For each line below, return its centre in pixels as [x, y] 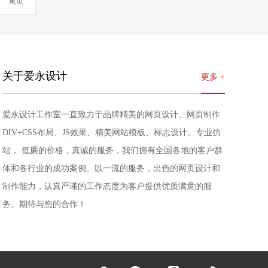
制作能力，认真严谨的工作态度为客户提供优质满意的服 [107, 186]
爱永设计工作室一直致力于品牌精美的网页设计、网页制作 [111, 115]
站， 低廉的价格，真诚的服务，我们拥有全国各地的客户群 [112, 150]
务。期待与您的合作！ [44, 204]
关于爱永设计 [35, 76]
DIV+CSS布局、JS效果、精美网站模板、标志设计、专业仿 [112, 133]
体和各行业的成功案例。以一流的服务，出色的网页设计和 [111, 168]
